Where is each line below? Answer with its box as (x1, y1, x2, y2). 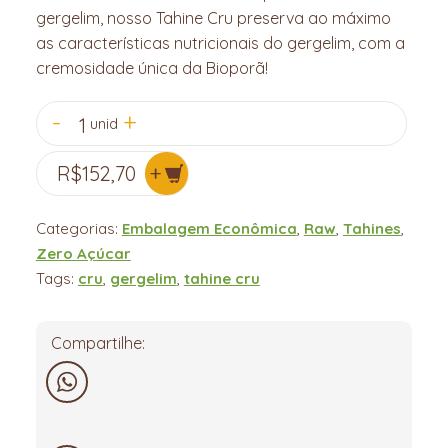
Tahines (342, 219, 401, 239)
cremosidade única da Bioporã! (35, 58, 268, 79)
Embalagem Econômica (121, 219, 297, 239)
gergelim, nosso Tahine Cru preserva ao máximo (35, 8, 391, 29)
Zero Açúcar (35, 244, 131, 264)
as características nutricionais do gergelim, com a (35, 33, 405, 54)
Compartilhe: (50, 333, 145, 354)
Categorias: (35, 219, 122, 239)
